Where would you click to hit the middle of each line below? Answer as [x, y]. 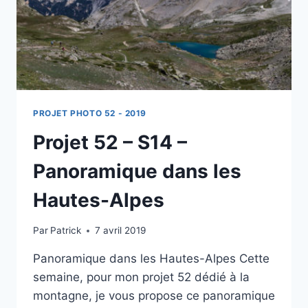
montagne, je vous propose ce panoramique [154, 296]
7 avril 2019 [121, 231]
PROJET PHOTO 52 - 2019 [90, 113]
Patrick [66, 231]
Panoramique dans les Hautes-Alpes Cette [151, 259]
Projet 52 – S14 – [110, 142]
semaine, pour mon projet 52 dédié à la [141, 277]
